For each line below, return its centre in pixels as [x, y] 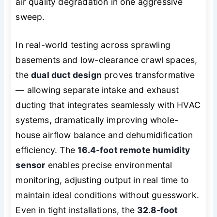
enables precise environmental [109, 165]
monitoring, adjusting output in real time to [102, 180]
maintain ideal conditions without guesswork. [107, 195]
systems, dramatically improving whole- [97, 120]
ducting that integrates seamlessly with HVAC [108, 105]
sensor [31, 165]
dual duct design [66, 75]
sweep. [30, 17]
